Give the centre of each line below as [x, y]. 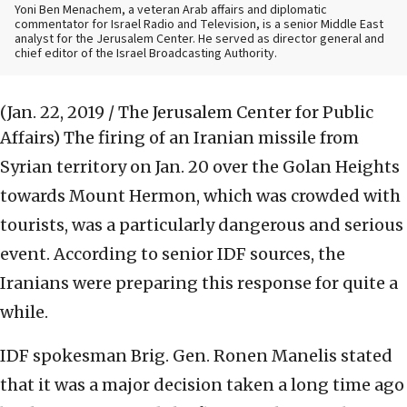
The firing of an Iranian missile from [211, 138]
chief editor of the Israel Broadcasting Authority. [146, 54]
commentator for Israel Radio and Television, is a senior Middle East [199, 25]
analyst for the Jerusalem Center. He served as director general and [199, 40]
